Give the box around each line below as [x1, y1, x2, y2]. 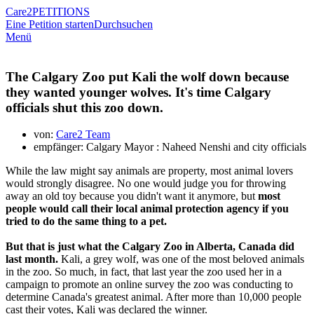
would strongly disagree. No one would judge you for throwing [6, 177, 286, 190]
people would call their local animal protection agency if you [6, 203, 289, 215]
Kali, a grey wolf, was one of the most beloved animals [58, 253, 304, 266]
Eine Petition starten [6, 18, 94, 30]
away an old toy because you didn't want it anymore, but [6, 190, 258, 203]
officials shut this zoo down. [6, 100, 163, 115]
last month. [6, 253, 58, 266]
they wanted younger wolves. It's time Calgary [6, 84, 271, 100]
